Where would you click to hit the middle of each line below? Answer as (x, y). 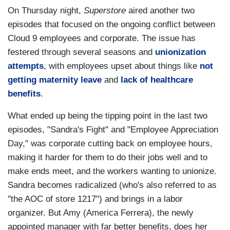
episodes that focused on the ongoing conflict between (111, 24)
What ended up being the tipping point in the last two (108, 116)
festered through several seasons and (81, 52)
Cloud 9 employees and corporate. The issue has (102, 38)
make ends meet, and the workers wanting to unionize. (112, 171)
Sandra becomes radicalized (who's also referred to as (112, 185)
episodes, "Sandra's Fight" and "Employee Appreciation (113, 129)
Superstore (105, 10)
